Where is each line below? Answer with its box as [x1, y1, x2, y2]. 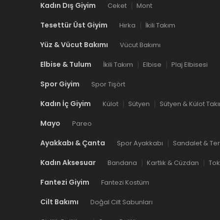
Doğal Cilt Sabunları [90, 197, 153, 207]
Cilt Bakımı [40, 197, 79, 207]
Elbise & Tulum [40, 59, 91, 69]
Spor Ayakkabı [117, 138, 163, 148]
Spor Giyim [40, 79, 80, 89]
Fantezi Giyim [40, 177, 89, 187]
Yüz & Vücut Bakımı [40, 40, 108, 50]
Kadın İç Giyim [40, 99, 91, 109]
